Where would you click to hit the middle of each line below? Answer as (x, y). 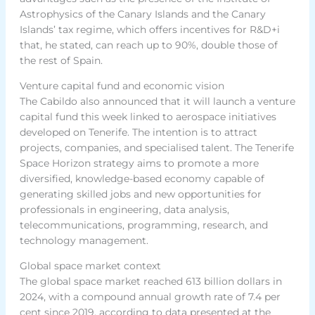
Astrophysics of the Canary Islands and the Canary (142, 14)
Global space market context (90, 265)
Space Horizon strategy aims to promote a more (139, 163)
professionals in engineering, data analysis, (124, 209)
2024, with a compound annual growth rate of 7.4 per (150, 296)
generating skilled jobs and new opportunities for (140, 194)
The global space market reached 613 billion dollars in (150, 281)
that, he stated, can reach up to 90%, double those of (148, 45)
